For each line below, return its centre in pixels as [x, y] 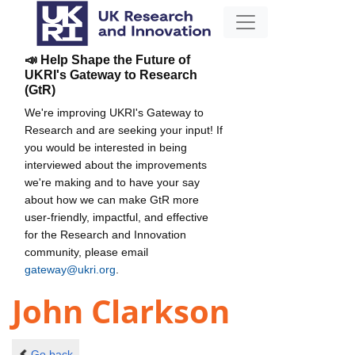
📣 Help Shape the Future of [107, 59]
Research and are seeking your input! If [124, 130]
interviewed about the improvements [116, 164]
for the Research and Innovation [105, 234]
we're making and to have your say [112, 182]
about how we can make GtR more [112, 199]
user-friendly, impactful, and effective [116, 217]
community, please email [86, 252]
